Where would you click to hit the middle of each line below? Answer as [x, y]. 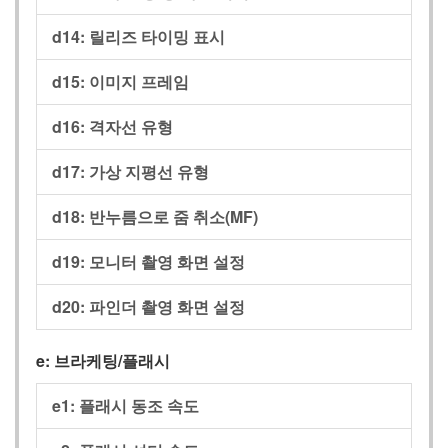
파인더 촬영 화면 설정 [167, 307]
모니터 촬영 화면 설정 [167, 262]
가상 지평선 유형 [149, 172]
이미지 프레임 [139, 82]
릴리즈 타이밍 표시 [157, 37]
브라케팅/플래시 [112, 361]
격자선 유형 [131, 127]
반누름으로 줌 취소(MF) [173, 217]
